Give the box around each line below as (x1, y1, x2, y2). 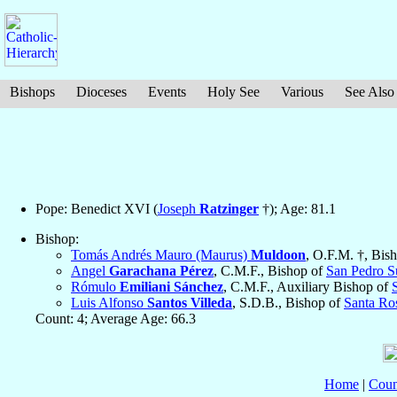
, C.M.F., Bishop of (214, 263, 326, 279)
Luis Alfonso (71, 295, 147, 311)
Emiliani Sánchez (120, 279, 223, 295)
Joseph (158, 201, 199, 217)
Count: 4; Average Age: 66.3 (35, 311, 196, 327)
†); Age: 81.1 (259, 201, 336, 217)
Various (281, 84, 323, 99)
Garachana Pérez (109, 263, 214, 279)
